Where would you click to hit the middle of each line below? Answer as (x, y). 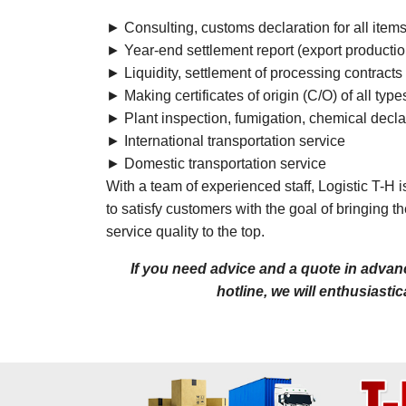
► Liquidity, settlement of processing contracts (254, 73)
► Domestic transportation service (216, 164)
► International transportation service (226, 141)
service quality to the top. (185, 232)
